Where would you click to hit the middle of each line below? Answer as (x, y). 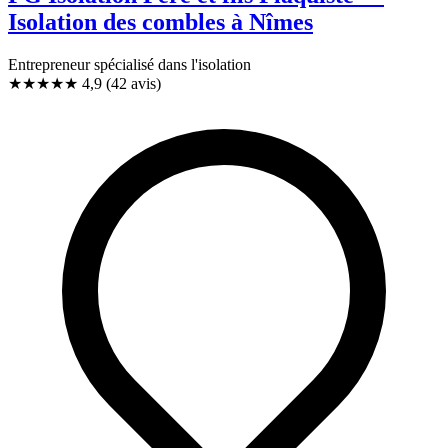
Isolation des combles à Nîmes (160, 22)
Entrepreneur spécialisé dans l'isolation (129, 64)
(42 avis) (133, 83)
